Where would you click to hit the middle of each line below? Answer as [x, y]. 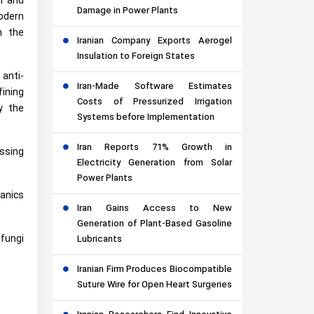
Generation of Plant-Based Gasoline [155, 224]
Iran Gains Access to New [155, 209]
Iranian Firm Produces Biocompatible [155, 270]
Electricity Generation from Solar [155, 163]
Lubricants [100, 240]
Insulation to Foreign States [136, 57]
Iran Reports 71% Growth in [155, 148]
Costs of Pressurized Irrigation [155, 102]
